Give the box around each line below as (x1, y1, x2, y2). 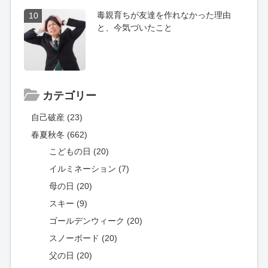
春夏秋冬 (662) (31, 129, 88, 139)
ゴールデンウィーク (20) (49, 215, 143, 226)
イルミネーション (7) (49, 163, 130, 173)
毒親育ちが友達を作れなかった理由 (96, 10, 231, 20)
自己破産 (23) (31, 112, 83, 122)
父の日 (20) (49, 250, 93, 260)
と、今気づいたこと (96, 22, 172, 32)
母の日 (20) (49, 181, 93, 191)
